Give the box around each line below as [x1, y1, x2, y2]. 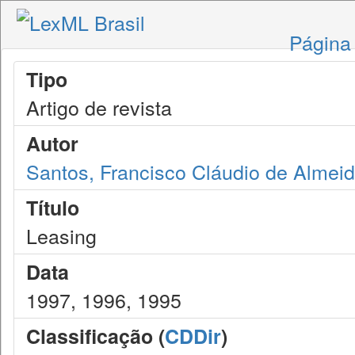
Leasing [26, 221, 97, 250]
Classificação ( [26, 322, 165, 350]
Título [26, 193, 79, 222]
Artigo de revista [26, 93, 172, 121]
